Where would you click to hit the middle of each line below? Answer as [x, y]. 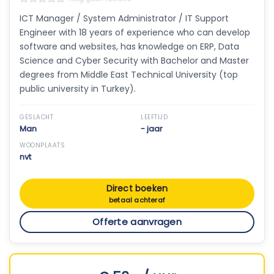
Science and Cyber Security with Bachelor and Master [134, 61]
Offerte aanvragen [137, 222]
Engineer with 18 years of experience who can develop [135, 32]
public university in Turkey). [78, 89]
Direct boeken [137, 188]
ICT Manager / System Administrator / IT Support [124, 18]
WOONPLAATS [42, 145]
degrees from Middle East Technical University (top [129, 75]
